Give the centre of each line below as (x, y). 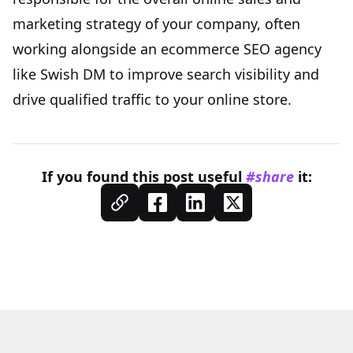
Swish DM (73, 74)
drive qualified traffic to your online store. (152, 100)
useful (219, 177)
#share (269, 177)
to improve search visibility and (212, 74)
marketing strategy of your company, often (156, 24)
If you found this (102, 177)
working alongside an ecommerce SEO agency (167, 49)
